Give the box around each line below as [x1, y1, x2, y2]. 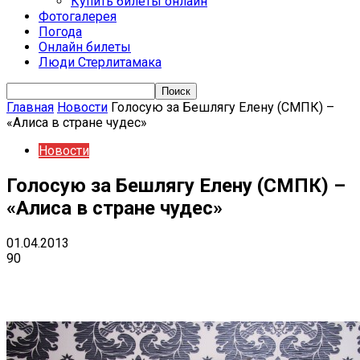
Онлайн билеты [39, 39, 131, 55]
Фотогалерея [39, 9, 117, 24]
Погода [39, 24, 82, 39]
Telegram [100, 276, 141, 288]
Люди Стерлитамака [39, 55, 162, 70]
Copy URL [270, 276, 311, 288]
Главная [6, 100, 54, 115]
